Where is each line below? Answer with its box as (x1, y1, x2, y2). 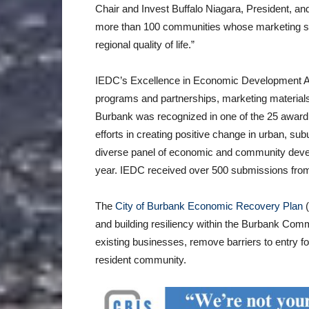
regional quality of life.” (95, 39, 195, 50)
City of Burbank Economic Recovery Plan (115, 200, 306, 212)
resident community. (95, 254, 186, 266)
